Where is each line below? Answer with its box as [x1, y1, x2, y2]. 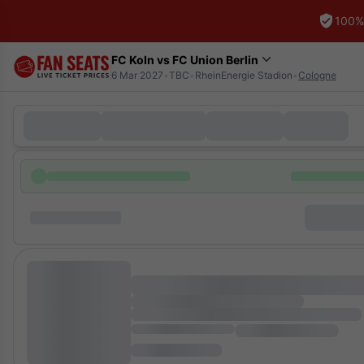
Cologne [298, 69, 336, 81]
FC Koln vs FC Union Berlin [111, 52, 258, 67]
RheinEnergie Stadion [195, 69, 292, 81]
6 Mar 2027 [111, 69, 163, 81]
